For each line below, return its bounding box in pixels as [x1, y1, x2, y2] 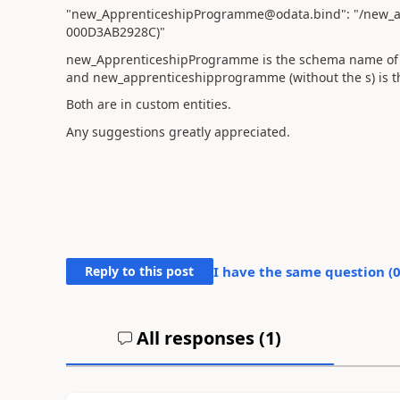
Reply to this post [85, 262, 195, 279]
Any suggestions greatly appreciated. [65, 122, 290, 140]
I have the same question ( [212, 262, 393, 280]
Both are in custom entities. [65, 96, 231, 112]
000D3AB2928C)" [65, 23, 165, 40]
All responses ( [132, 326, 266, 350]
